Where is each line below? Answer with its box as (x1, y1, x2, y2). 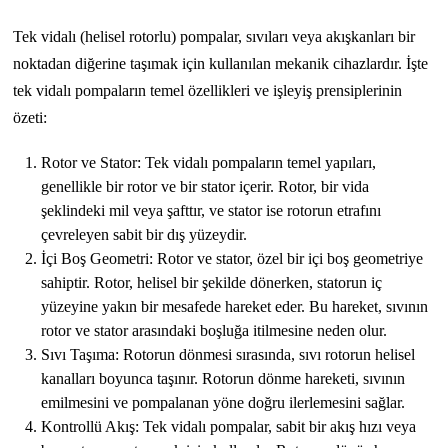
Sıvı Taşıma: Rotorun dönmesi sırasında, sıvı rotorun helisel (41, 345, 416, 363)
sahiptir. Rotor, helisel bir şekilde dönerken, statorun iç (41, 273, 383, 291)
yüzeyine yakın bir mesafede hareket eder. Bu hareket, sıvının (41, 297, 429, 315)
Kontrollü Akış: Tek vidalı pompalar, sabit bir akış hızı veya (41, 417, 417, 435)
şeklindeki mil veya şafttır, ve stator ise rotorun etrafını (41, 201, 382, 219)
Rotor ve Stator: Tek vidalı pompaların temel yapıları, (41, 153, 377, 171)
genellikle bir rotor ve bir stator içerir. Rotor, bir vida (41, 177, 370, 195)
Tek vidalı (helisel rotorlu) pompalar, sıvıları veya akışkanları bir (13, 27, 416, 45)
